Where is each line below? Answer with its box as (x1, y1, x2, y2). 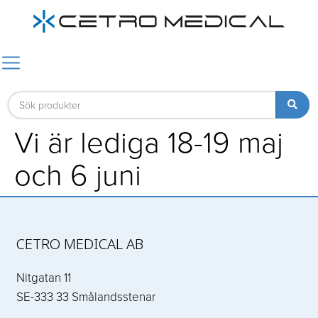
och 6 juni (14, 153, 141, 195)
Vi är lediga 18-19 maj (14, 121, 283, 163)
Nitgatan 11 (16, 268, 72, 285)
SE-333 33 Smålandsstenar (16, 287, 156, 305)
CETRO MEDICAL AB (16, 234, 144, 253)
